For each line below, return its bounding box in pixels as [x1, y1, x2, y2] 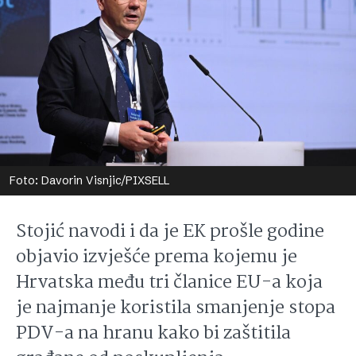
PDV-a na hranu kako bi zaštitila [16, 319, 291, 348]
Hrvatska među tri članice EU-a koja [16, 269, 323, 297]
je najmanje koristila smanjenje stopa [16, 294, 335, 323]
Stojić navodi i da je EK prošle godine [16, 218, 324, 246]
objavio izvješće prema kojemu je [16, 243, 297, 272]
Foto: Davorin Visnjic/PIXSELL [10, 173, 169, 188]
